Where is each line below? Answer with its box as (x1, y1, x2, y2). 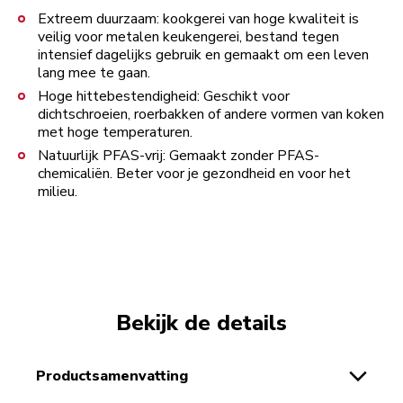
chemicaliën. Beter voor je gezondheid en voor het (38, 164, 351, 184)
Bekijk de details (116, 309, 287, 338)
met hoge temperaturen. (38, 122, 193, 143)
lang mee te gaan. (38, 63, 150, 84)
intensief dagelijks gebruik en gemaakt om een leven (38, 45, 369, 66)
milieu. (38, 182, 77, 202)
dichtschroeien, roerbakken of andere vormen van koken (38, 104, 384, 125)
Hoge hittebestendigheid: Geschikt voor (38, 86, 290, 107)
